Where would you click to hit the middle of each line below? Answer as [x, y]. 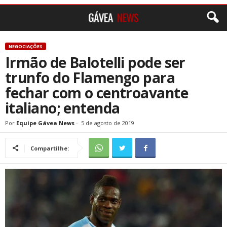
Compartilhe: [50, 148]
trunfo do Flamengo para [90, 78]
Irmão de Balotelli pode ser [95, 62]
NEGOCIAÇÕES [26, 46]
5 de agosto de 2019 [108, 123]
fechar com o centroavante [97, 93]
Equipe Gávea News [45, 123]
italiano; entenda [63, 108]
